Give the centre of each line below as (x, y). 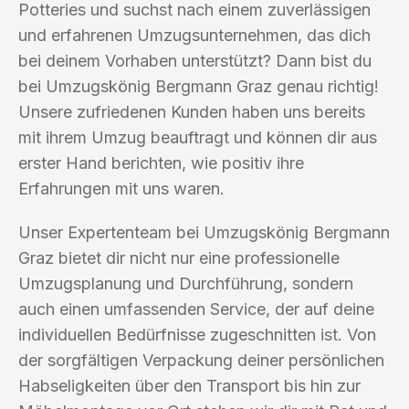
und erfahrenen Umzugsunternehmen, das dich (194, 35)
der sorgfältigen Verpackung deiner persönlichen (201, 360)
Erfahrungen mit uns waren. (121, 188)
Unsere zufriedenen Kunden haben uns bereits (192, 111)
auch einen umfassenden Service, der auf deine (196, 309)
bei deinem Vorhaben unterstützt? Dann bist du (195, 60)
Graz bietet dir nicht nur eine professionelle (179, 257)
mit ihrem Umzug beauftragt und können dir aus (198, 137)
